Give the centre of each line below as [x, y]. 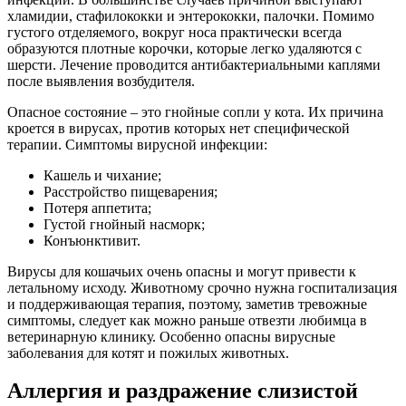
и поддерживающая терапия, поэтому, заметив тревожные [187, 304]
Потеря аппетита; [97, 208]
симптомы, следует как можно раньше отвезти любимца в [187, 320]
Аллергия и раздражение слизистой [183, 391]
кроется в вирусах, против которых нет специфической [179, 128]
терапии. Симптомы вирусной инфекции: [137, 144]
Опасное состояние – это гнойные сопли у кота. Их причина [195, 111]
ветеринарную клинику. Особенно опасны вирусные [171, 336]
